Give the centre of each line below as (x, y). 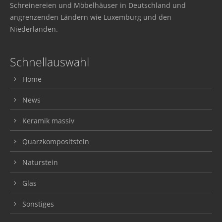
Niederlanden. (34, 29)
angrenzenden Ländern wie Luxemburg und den (91, 17)
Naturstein (40, 162)
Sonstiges (38, 204)
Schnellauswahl (50, 62)
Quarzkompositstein (56, 141)
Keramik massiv (48, 121)
